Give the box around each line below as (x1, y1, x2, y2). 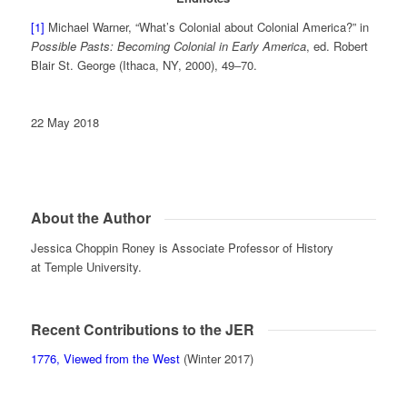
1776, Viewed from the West (30, 350, 180, 368)
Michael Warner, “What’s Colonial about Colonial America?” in (44, 17, 369, 35)
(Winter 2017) (179, 350, 253, 368)
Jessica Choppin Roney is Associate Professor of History (30, 238, 333, 256)
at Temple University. (30, 257, 142, 275)
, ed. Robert (305, 36, 368, 55)
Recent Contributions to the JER (30, 318, 254, 340)
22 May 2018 (30, 114, 99, 132)
